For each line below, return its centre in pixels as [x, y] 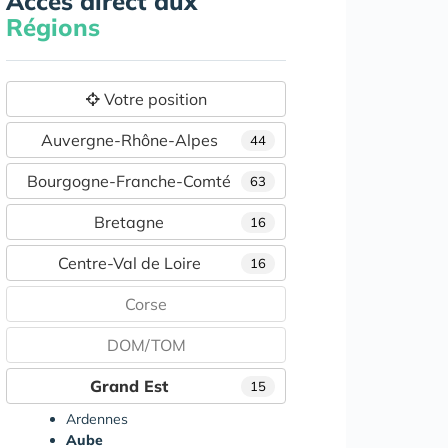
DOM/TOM [146, 345]
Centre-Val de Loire [129, 263]
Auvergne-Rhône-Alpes [129, 140]
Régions [53, 27]
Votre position [153, 99]
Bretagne [129, 222]
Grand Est [129, 386]
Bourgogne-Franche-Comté [129, 181]
